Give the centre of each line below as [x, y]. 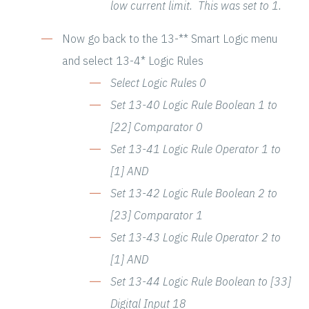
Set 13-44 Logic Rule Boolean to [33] [201, 282]
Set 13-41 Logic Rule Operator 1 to [196, 149]
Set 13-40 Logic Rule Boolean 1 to [194, 105]
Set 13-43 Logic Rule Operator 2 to [196, 238]
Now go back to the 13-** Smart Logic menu [170, 39]
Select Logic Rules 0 [160, 83]
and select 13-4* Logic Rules [133, 61]
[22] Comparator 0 [158, 127]
